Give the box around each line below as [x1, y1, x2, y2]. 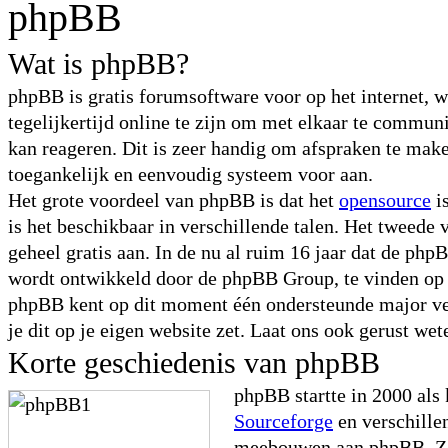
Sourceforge [234, 410, 333, 432]
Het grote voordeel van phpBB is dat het [8, 189, 339, 211]
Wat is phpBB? [8, 47, 189, 80]
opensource [339, 189, 431, 211]
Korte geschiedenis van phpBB [8, 346, 380, 379]
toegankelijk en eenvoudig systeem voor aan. [8, 163, 373, 185]
